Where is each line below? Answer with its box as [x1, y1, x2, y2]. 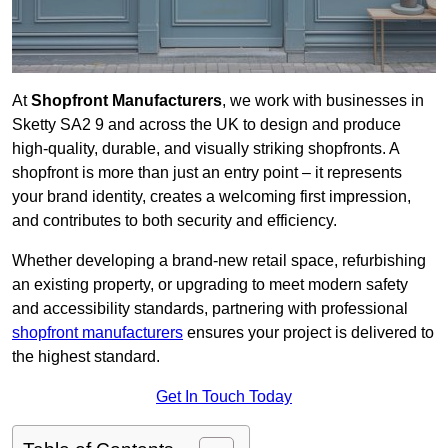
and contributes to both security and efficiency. [12, 212, 337, 230]
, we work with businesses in [222, 92, 424, 110]
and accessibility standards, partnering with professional [12, 300, 408, 318]
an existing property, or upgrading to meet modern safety [12, 276, 408, 294]
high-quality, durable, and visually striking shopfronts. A [12, 140, 399, 158]
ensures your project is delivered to [183, 324, 434, 342]
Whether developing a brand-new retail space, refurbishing [12, 252, 426, 270]
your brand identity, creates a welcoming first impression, [12, 188, 411, 206]
